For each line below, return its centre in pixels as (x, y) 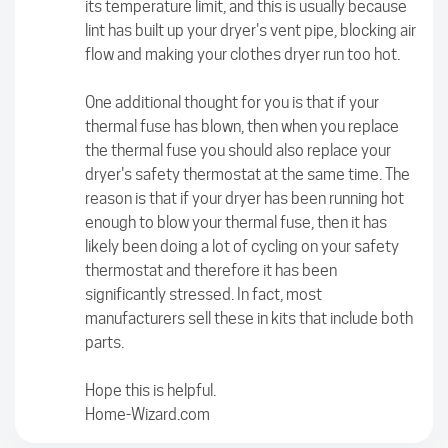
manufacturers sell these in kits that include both (249, 318)
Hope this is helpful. (150, 390)
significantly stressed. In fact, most (203, 294)
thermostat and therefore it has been (211, 270)
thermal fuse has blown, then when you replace (242, 126)
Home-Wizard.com (147, 414)
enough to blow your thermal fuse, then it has (236, 222)
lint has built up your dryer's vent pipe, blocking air (250, 30)
